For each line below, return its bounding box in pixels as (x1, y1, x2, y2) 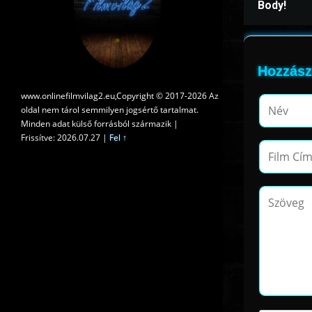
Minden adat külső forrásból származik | (21, 117, 178, 130)
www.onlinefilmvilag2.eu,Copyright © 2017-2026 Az (21, 89, 219, 102)
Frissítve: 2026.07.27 (21, 131, 100, 143)
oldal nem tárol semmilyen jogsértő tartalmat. (21, 103, 198, 116)
